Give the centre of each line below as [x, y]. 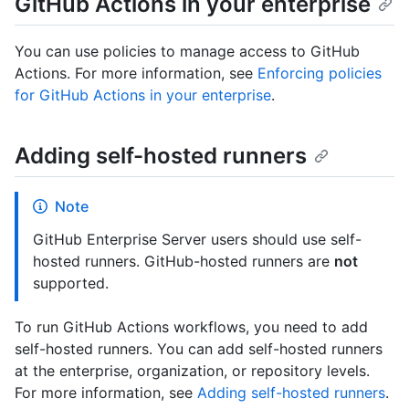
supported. [71, 283]
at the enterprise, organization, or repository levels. [192, 371]
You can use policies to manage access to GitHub [187, 52]
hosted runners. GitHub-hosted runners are [184, 262]
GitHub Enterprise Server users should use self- [197, 240]
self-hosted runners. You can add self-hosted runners [199, 349]
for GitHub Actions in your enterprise [143, 95]
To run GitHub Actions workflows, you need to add [191, 327]
